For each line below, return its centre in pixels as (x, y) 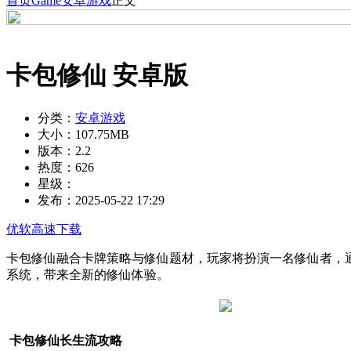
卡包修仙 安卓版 (97, 76)
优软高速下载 (44, 229)
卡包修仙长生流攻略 (64, 340)
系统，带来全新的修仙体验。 (88, 274)
